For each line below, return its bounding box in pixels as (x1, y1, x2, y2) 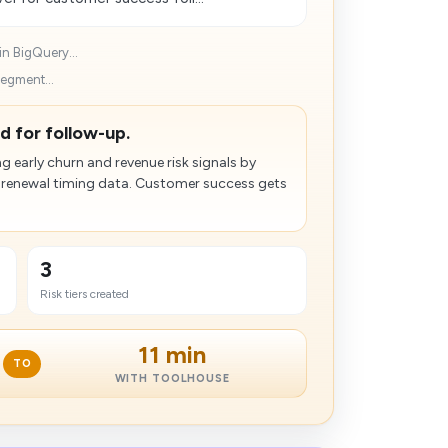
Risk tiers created (40, 287, 130, 301)
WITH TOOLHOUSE (114, 372, 230, 385)
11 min (138, 340, 207, 369)
